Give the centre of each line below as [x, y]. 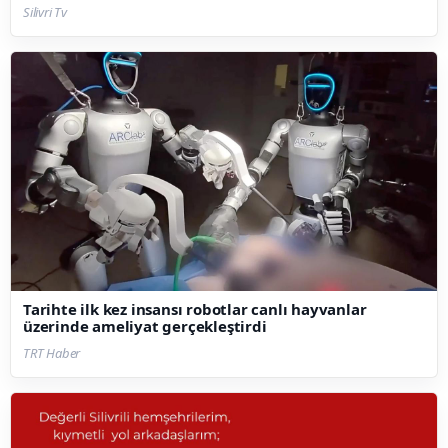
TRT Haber [52, 353]
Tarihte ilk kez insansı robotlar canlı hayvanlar [195, 309]
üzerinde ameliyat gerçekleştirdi [145, 326]
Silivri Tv [45, 11]
